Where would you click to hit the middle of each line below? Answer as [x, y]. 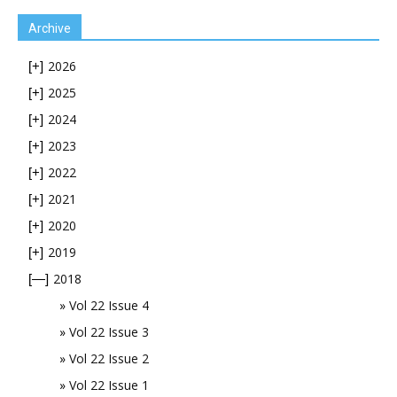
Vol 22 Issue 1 [109, 385]
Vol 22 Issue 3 [109, 332]
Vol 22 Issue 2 [109, 358]
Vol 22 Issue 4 [109, 305]
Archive [50, 28]
